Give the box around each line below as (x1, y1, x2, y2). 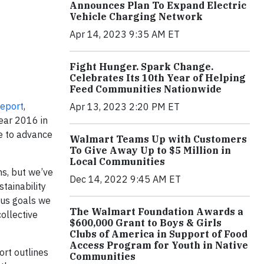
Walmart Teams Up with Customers (70, 133, 247, 146)
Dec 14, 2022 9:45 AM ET (70, 173, 181, 186)
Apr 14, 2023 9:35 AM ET (70, 28, 180, 41)
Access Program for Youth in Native (70, 239, 248, 252)
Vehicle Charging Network (70, 11, 203, 23)
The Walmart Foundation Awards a (70, 206, 243, 218)
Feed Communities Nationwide (70, 83, 222, 95)
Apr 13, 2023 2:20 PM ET (70, 101, 180, 113)
